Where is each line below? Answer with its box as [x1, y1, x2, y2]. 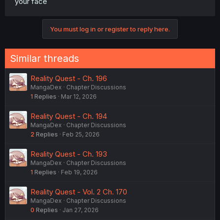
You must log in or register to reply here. [50, 25, 170, 33]
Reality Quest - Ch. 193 [30, 149, 107, 159]
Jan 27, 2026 [62, 206, 99, 214]
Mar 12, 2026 [61, 93, 97, 101]
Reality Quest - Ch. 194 [30, 111, 107, 121]
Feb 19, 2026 [61, 168, 98, 176]
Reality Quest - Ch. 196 [30, 74, 107, 83]
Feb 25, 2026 [62, 131, 100, 138]
